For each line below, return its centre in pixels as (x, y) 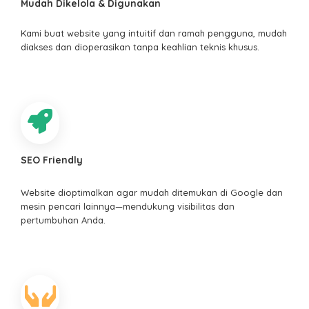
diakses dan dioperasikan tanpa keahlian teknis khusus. (140, 47)
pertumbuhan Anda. (63, 220)
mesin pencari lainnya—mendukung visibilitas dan (128, 206)
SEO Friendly (52, 160)
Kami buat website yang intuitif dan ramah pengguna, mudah (154, 33)
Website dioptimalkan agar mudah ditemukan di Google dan (152, 192)
